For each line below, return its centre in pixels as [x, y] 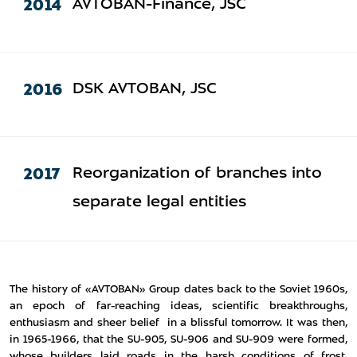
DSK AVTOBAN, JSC [144, 89]
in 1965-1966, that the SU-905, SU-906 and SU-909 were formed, [178, 340]
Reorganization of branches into [197, 174]
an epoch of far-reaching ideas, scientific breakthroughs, [178, 306]
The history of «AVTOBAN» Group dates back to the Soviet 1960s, [178, 290]
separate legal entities [159, 202]
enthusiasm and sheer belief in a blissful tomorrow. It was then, [178, 323]
